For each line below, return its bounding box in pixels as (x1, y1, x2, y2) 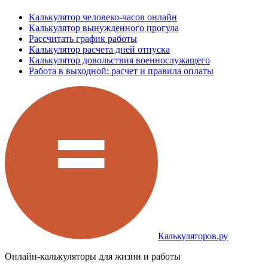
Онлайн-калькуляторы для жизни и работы (5, 251, 181, 262)
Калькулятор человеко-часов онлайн (29, 12, 177, 23)
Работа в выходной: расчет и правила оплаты (29, 66, 214, 77)
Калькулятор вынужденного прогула (29, 23, 179, 33)
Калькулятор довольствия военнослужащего (29, 55, 210, 66)
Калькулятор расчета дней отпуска (29, 44, 170, 55)
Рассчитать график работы (29, 33, 137, 44)
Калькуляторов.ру (158, 231, 228, 242)
